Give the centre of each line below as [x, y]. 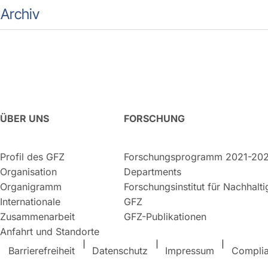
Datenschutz [120, 251]
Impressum [189, 251]
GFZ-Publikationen [165, 217]
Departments [153, 172]
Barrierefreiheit [42, 251]
